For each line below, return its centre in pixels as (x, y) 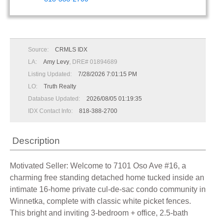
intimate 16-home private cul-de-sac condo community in (108, 189)
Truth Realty (60, 86)
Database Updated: (55, 99)
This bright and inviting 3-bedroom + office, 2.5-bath (99, 213)
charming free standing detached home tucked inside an (107, 178)
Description (36, 141)
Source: (39, 50)
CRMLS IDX (71, 50)
